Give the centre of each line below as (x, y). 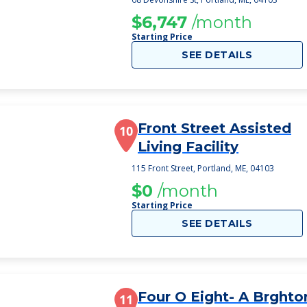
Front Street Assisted (214, 128)
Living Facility (188, 147)
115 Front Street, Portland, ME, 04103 (203, 168)
